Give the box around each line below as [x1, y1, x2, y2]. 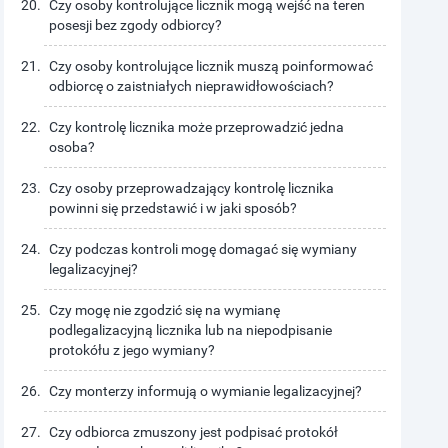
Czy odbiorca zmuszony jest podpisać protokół [49, 424, 339, 440]
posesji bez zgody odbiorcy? [49, 17, 223, 33]
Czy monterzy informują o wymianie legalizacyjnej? [49, 383, 363, 399]
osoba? [49, 139, 96, 155]
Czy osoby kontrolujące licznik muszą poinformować [49, 58, 374, 74]
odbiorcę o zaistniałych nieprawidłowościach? [49, 78, 335, 94]
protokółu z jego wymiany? [49, 342, 216, 358]
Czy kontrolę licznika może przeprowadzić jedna [49, 119, 345, 135]
